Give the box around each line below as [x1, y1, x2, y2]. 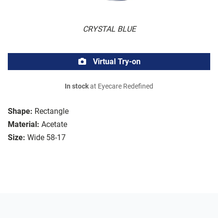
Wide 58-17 [27, 133, 66, 143]
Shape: [8, 107, 33, 116]
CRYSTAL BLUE [82, 24, 136, 34]
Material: [8, 120, 39, 129]
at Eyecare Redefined [89, 82, 153, 91]
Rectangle [35, 107, 69, 116]
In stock [65, 82, 89, 91]
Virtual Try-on [91, 57, 141, 67]
